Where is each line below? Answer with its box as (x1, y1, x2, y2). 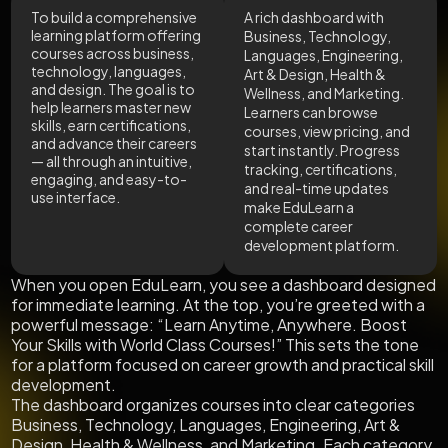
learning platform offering (31, 26, 202, 45)
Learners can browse (244, 103, 378, 122)
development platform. (244, 236, 399, 255)
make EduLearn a (244, 198, 354, 217)
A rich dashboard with (244, 8, 384, 27)
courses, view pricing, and (244, 122, 410, 141)
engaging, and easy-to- (31, 170, 188, 189)
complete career (244, 217, 353, 236)
